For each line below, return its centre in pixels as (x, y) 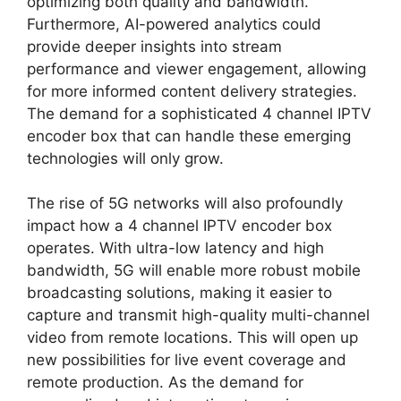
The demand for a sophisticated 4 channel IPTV (199, 113)
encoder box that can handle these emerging (189, 136)
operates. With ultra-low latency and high (175, 248)
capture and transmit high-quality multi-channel (198, 315)
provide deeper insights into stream (154, 46)
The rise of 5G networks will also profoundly (185, 203)
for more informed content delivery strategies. (192, 91)
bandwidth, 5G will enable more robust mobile (194, 270)
